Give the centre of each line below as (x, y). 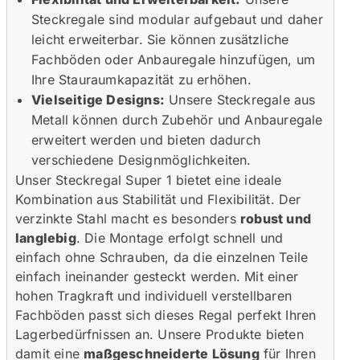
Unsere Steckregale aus (240, 99)
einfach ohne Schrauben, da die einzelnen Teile (162, 257)
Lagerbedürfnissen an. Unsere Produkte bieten (160, 334)
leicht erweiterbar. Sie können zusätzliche (160, 39)
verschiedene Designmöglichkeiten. (141, 160)
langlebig (46, 237)
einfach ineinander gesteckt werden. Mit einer (157, 276)
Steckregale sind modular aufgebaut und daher (177, 19)
